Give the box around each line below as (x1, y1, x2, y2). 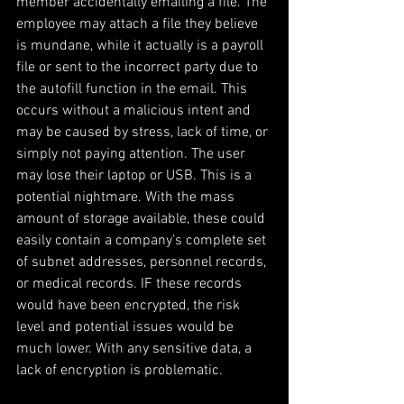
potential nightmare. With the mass (16, 188, 238, 207)
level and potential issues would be (16, 318, 237, 336)
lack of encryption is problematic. (16, 362, 223, 380)
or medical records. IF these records (16, 275, 245, 293)
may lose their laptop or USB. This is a (16, 167, 255, 185)
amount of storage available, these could (16, 210, 269, 228)
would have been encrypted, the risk (16, 297, 243, 315)
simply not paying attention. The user (16, 145, 249, 163)
